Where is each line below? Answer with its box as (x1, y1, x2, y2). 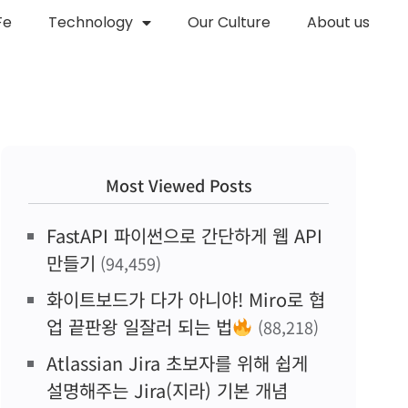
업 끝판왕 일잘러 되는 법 (46, 313, 232, 340)
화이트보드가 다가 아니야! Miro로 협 (46, 286, 325, 312)
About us (306, 12, 370, 33)
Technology (47, 12, 133, 33)
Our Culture (187, 12, 270, 33)
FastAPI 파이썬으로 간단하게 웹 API (46, 222, 322, 249)
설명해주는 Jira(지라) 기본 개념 (46, 377, 288, 403)
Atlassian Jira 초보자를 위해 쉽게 (46, 350, 308, 376)
